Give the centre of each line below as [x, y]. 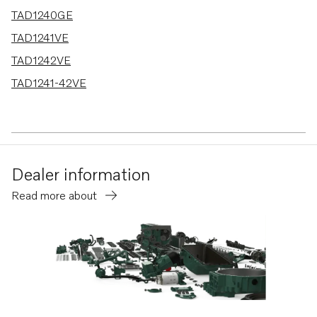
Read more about [56, 195]
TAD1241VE [40, 38]
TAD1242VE [41, 60]
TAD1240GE [42, 15]
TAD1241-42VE [49, 83]
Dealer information [81, 174]
